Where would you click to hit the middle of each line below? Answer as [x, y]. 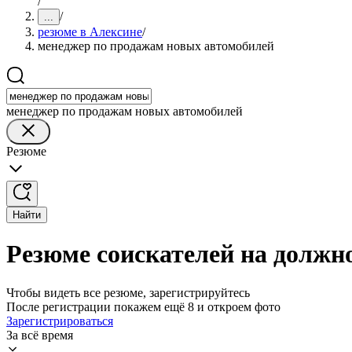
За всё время [40, 335]
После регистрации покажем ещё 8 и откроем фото [143, 306]
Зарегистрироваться [60, 321]
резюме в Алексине [90, 32]
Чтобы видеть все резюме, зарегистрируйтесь [128, 292]
